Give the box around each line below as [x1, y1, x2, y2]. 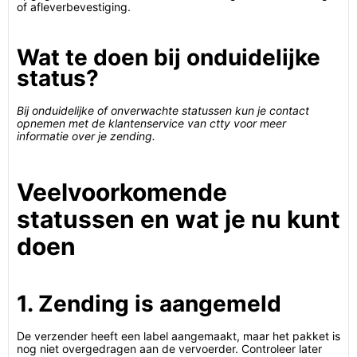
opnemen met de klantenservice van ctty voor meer [17, 116, 286, 130]
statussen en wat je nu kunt [17, 205, 340, 233]
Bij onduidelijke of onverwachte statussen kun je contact [17, 104, 309, 117]
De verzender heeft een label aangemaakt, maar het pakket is [17, 329, 340, 343]
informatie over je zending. [17, 129, 155, 143]
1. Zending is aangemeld [17, 290, 281, 317]
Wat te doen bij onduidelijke [17, 44, 320, 71]
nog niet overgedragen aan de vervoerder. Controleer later [17, 342, 322, 355]
